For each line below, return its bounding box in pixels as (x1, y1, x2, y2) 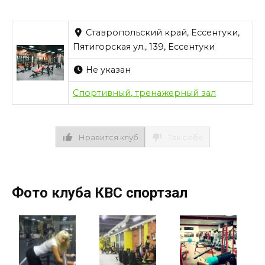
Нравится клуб (78, 132, 138, 142)
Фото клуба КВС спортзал (12, 184, 188, 201)
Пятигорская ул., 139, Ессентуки (73, 41, 215, 53)
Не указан (83, 64, 131, 76)
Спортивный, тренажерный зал (73, 88, 216, 99)
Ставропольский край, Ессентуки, (83, 27, 240, 38)
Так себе (167, 132, 203, 142)
